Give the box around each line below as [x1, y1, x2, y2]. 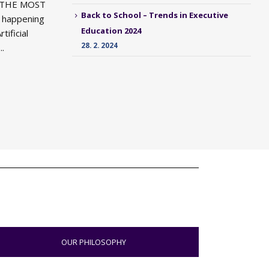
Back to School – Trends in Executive [80, 10, 228, 21]
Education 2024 [80, 25, 141, 36]
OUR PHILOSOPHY [61, 237, 126, 248]
